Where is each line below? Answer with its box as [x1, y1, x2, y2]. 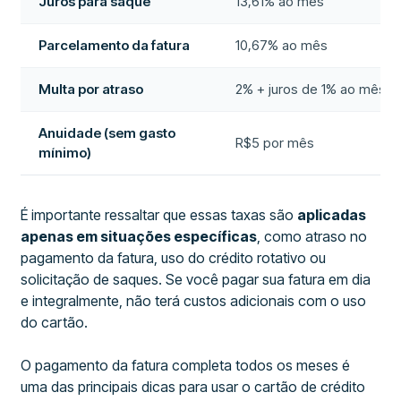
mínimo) [38, 144, 92, 161]
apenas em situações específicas [21, 227, 258, 245]
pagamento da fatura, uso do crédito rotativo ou [21, 249, 327, 267]
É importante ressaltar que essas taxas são [21, 206, 298, 224]
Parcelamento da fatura [38, 37, 191, 54]
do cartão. [21, 313, 89, 331]
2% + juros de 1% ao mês [235, 81, 387, 98]
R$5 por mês [235, 134, 315, 151]
